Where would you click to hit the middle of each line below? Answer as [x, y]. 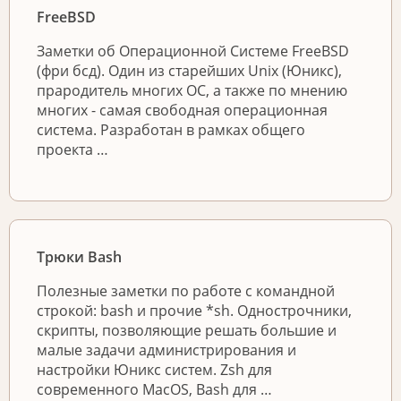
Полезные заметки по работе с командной [186, 291]
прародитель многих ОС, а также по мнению [192, 91]
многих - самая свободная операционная [182, 111]
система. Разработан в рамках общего [171, 130]
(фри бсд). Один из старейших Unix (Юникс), [189, 71]
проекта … [73, 150]
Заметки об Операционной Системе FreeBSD [193, 51]
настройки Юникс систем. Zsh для [154, 370]
